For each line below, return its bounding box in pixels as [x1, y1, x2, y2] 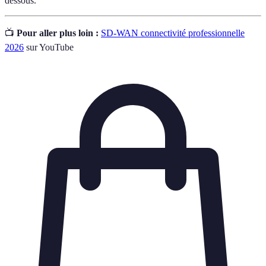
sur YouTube [24, 42, 74, 52]
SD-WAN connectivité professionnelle [101, 27, 245, 38]
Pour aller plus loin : [17, 27, 99, 38]
